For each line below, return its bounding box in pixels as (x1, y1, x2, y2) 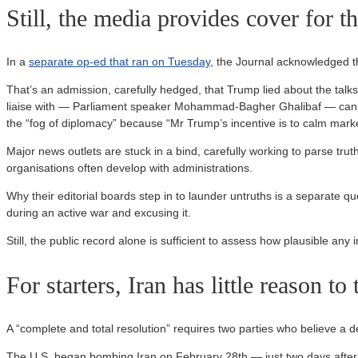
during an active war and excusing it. (6, 205, 191, 219)
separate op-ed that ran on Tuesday (29, 54, 210, 68)
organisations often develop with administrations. (6, 161, 253, 174)
